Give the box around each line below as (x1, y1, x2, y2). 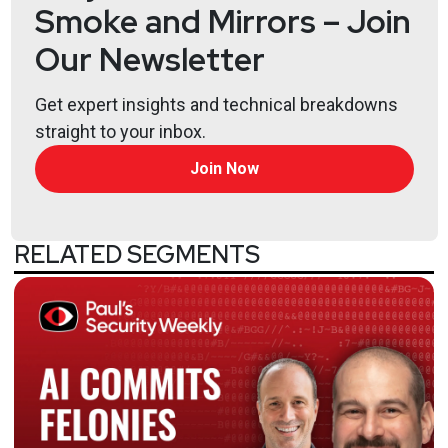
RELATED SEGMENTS (14, 239, 260, 270)
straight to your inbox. (34, 121, 206, 142)
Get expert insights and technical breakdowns (34, 94, 398, 115)
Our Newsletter (34, 38, 265, 81)
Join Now (189, 159, 259, 178)
